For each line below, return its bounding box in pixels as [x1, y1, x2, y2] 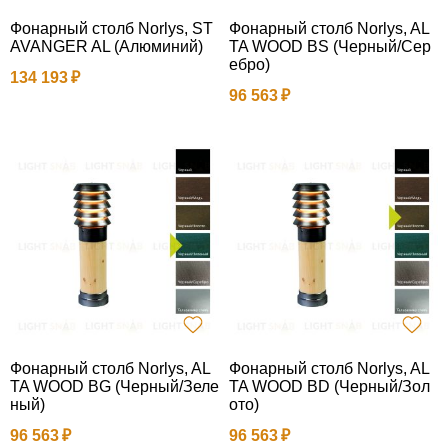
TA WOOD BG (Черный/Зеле [10, 377, 219, 395]
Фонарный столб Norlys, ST [10, 19, 213, 37]
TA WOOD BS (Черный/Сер [229, 37, 431, 55]
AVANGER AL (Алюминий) [10, 37, 203, 55]
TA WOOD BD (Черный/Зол [229, 377, 430, 395]
